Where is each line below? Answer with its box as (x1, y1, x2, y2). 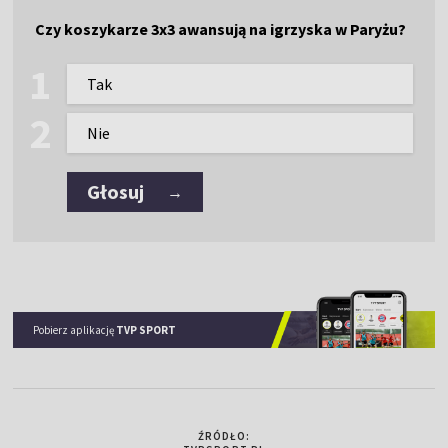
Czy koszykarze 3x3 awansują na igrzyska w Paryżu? (35, 19, 407, 39)
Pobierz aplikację (33, 322, 117, 337)
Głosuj (87, 179, 145, 204)
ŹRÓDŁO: (197, 428, 251, 443)
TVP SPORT (116, 322, 177, 337)
